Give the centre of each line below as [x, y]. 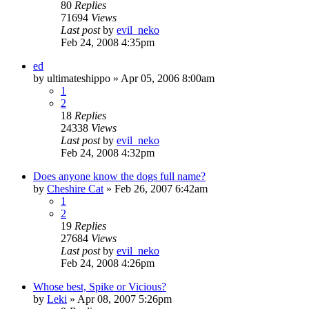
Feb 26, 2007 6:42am [161, 188]
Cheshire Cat [75, 188]
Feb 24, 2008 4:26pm [108, 263]
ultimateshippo [79, 78]
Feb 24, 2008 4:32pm [108, 152]
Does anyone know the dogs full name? [119, 176]
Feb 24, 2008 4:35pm [108, 42]
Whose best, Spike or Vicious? [100, 286]
